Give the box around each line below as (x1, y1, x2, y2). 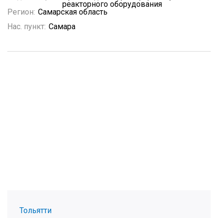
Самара (49, 22, 75, 31)
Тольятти (19, 206, 52, 215)
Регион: (7, 7, 35, 17)
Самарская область (38, 7, 108, 17)
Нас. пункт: (7, 22, 46, 31)
